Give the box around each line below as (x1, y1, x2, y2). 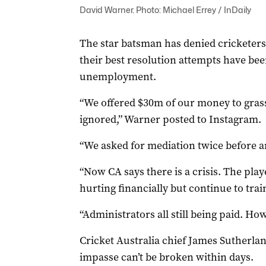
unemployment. (79, 69, 156, 84)
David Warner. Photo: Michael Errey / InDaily (79, 5, 251, 15)
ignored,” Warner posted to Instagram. (79, 112, 261, 126)
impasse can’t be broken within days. (79, 250, 254, 264)
